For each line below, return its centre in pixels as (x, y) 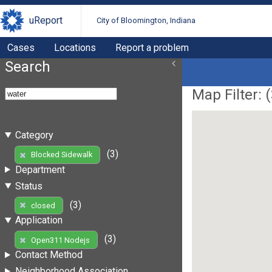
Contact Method (49, 255)
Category (34, 135)
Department (40, 169)
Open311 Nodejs (60, 240)
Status (29, 186)
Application (39, 220)
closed (43, 205)
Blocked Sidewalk (61, 155)
